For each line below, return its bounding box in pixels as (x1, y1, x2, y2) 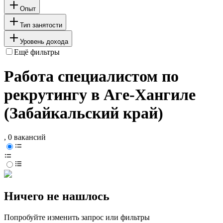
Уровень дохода (20, 37, 68, 45)
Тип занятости (20, 21, 62, 29)
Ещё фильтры (14, 47, 60, 56)
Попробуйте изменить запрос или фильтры (4, 213, 150, 222)
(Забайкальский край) (4, 104, 163, 122)
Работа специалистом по (4, 67, 179, 86)
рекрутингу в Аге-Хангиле (4, 86, 196, 104)
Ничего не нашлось (4, 190, 110, 203)
